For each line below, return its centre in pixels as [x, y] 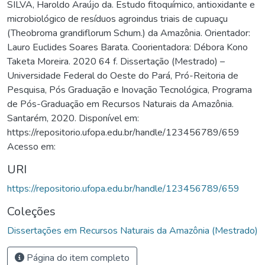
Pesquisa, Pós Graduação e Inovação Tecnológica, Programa [130, 90]
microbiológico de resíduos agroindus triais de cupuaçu [117, 19]
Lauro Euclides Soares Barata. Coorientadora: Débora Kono [127, 47]
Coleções [31, 211]
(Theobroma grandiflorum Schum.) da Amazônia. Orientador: [129, 33]
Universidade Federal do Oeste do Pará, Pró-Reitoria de [123, 75]
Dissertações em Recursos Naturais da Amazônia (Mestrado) [132, 230]
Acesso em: [31, 146]
